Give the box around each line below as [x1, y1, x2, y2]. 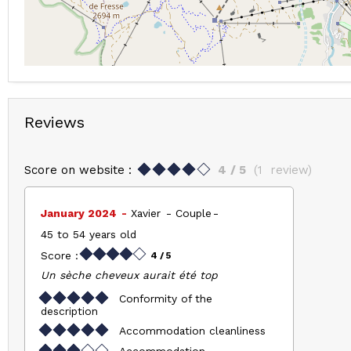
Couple [175, 207, 212, 219]
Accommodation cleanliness [119, 324, 266, 337]
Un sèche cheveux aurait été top [41, 268, 218, 281]
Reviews [24, 113, 85, 132]
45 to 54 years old [41, 228, 136, 241]
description [41, 304, 98, 317]
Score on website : [24, 163, 132, 177]
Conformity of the [119, 291, 212, 305]
